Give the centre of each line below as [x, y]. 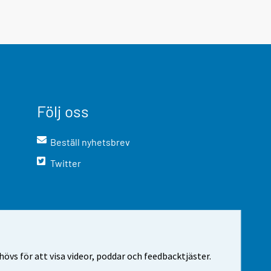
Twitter [66, 163]
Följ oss [63, 111]
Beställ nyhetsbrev [90, 142]
